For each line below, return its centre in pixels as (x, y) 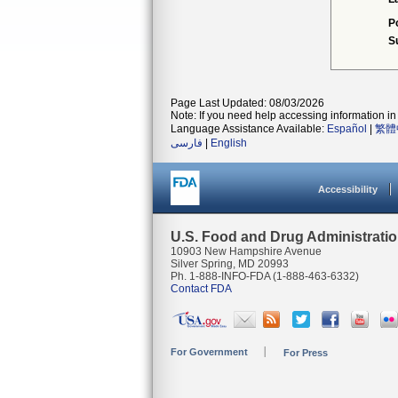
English (229, 143)
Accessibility (348, 189)
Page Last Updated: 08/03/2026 (247, 103)
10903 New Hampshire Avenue (246, 251)
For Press (306, 353)
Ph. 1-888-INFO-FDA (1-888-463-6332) (265, 276)
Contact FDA (201, 289)
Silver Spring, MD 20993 (230, 264)
